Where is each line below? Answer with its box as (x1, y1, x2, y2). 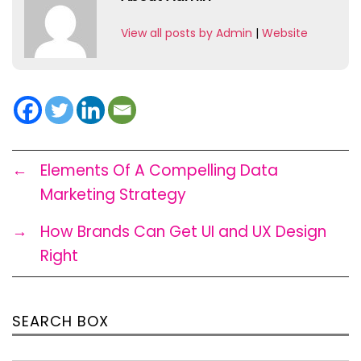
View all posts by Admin (121, 25, 252, 42)
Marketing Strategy (40, 184, 186, 206)
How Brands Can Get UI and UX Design (40, 221, 326, 243)
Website (262, 25, 308, 42)
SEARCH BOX (12, 311, 109, 332)
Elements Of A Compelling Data (40, 160, 278, 182)
